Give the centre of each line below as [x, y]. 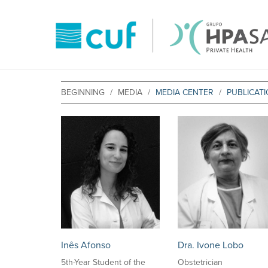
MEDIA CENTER [185, 92]
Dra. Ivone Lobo [211, 245]
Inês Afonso [86, 245]
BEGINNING [83, 92]
